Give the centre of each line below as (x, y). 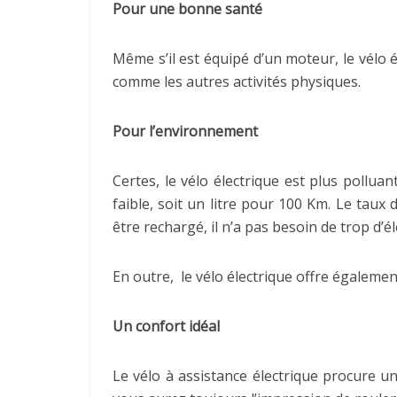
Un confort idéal (166, 326)
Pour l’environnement (185, 131)
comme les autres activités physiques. (237, 82)
